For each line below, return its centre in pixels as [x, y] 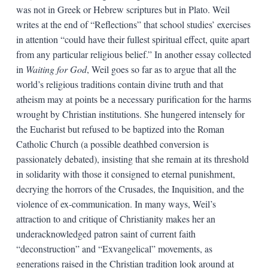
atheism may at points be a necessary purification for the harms [133, 99]
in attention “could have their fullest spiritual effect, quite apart [133, 39]
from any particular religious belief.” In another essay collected [133, 54]
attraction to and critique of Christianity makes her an [115, 218]
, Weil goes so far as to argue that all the [161, 69]
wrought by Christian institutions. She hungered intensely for [130, 114]
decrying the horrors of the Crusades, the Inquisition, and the [130, 188]
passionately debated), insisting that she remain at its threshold [132, 159]
